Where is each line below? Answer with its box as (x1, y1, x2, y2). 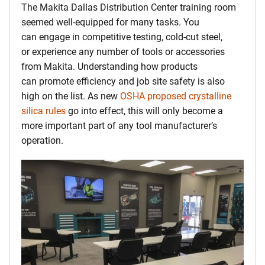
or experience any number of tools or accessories (21, 46, 225, 57)
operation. (21, 135, 63, 146)
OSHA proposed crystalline (120, 91, 231, 102)
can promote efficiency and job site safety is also (21, 76, 225, 87)
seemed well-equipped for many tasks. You (21, 17, 199, 28)
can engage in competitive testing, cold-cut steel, (21, 31, 222, 43)
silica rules (21, 105, 66, 117)
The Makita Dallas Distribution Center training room (21, 2, 236, 13)
